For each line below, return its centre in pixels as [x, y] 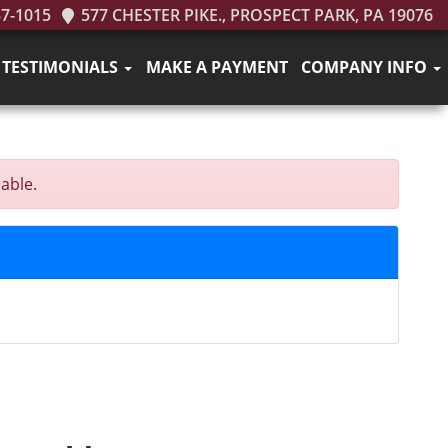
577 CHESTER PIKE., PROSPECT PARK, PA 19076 [255, 15]
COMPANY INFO [366, 67]
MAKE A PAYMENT [216, 67]
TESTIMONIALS [62, 67]
